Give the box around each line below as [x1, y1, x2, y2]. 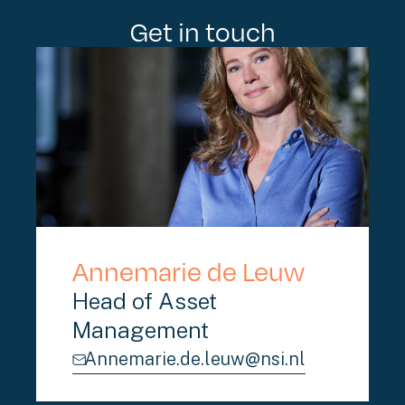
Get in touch [129, 13, 276, 49]
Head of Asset [72, 287, 217, 315]
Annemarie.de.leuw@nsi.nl [84, 348, 306, 370]
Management [72, 316, 209, 344]
